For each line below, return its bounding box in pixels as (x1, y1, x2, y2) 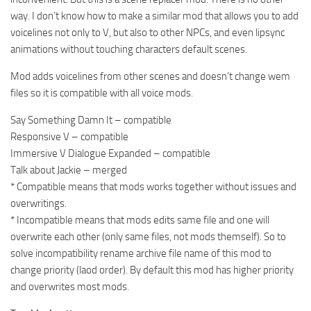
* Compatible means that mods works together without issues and (10, 180, 296, 193)
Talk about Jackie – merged (10, 163, 127, 176)
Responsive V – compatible (10, 130, 128, 143)
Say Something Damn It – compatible (10, 113, 171, 126)
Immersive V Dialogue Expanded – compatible (10, 146, 210, 160)
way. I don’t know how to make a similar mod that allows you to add (10, 9, 299, 22)
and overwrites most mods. (10, 280, 129, 293)
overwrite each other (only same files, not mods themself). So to (10, 230, 286, 243)
